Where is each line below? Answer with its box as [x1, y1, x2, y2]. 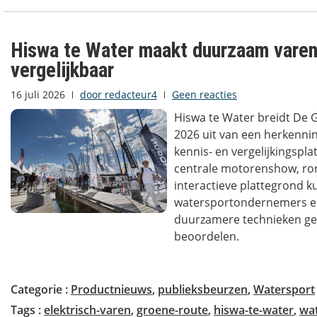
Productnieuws [71, 282, 152, 298]
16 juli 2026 [11, 88, 65, 102]
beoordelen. [173, 229, 239, 245]
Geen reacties [172, 88, 237, 102]
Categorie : [11, 282, 71, 298]
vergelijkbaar [11, 58, 114, 83]
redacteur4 [102, 88, 157, 102]
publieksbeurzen [158, 282, 248, 298]
